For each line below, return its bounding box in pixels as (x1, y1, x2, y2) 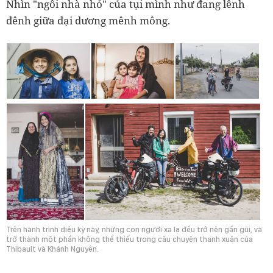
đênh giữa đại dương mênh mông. (6, 13, 170, 28)
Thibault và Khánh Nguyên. (6, 244, 101, 254)
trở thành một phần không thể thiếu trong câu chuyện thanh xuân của (6, 235, 253, 244)
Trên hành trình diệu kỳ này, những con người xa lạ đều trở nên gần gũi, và (6, 225, 262, 235)
